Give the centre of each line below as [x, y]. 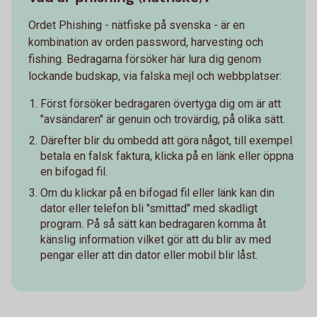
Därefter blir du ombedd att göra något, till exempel [166, 140]
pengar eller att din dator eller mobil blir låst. [149, 255]
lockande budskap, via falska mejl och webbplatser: [155, 76]
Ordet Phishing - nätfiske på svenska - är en [137, 25]
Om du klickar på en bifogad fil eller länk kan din [157, 193]
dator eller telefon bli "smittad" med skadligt [149, 208]
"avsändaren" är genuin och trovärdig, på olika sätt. [163, 119]
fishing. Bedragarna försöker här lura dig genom [145, 59]
